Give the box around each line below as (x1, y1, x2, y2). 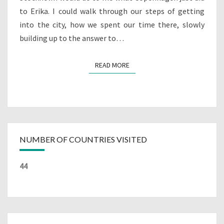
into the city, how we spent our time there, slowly (19, 19, 204, 30)
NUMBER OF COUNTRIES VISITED (19, 134, 147, 144)
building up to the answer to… (19, 33, 124, 43)
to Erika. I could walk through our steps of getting (19, 6, 204, 16)
